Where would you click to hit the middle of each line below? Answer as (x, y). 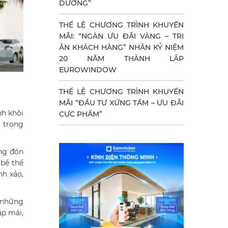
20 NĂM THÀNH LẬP (121, 59)
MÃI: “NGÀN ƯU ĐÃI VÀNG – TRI (121, 36)
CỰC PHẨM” (81, 114)
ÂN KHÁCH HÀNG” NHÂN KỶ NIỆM (121, 47)
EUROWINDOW (88, 70)
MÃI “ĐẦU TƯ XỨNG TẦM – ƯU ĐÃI (121, 103)
